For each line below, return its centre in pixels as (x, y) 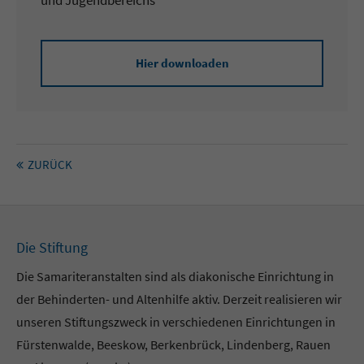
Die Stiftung (52, 247)
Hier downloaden (182, 63)
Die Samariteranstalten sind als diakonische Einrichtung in (175, 276)
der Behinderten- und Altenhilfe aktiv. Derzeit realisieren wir (180, 299)
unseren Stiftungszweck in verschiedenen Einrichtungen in (176, 322)
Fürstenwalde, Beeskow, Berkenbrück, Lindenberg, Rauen (174, 344)
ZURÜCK (50, 165)
